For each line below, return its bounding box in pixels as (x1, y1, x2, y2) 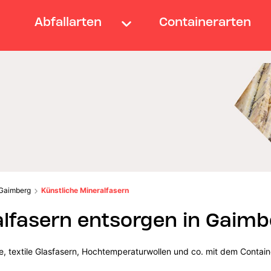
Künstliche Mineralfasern (41, 185, 129, 195)
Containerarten (159, 14, 252, 29)
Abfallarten (34, 14, 102, 29)
